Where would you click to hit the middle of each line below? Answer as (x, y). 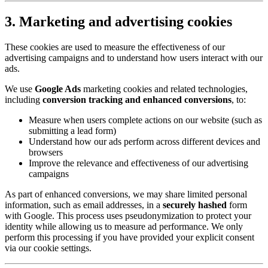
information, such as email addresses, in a (84, 205)
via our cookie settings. (48, 248)
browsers (46, 152)
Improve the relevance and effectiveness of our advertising (138, 163)
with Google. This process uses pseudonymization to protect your (128, 215)
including (24, 99)
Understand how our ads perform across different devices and (144, 141)
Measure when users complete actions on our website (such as (145, 120)
